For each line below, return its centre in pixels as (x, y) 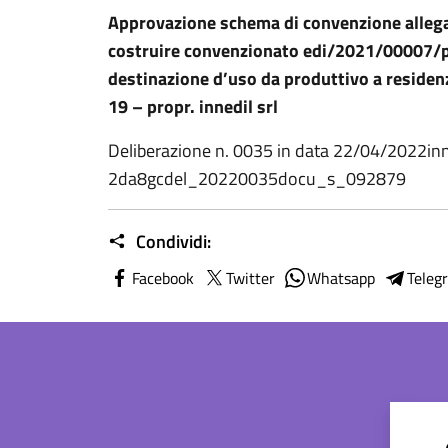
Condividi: (171, 241)
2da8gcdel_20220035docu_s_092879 (257, 178)
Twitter (250, 278)
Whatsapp (341, 278)
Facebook (163, 278)
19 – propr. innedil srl (193, 106)
